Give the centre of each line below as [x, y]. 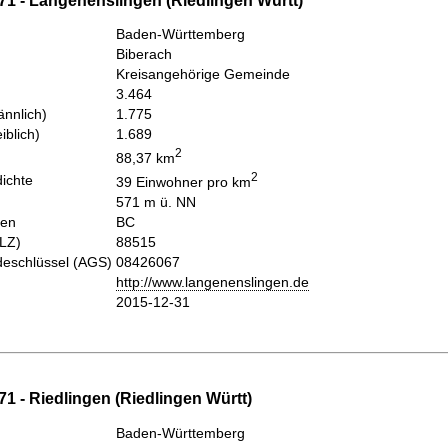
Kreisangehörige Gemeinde [203, 73]
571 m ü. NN [156, 201]
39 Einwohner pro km [183, 181]
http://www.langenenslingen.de [212, 281]
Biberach [144, 53]
